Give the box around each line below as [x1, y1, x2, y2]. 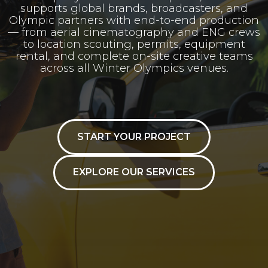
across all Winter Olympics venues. [39, 62, 229, 75]
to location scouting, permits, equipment [23, 38, 245, 51]
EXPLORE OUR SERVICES [73, 166, 195, 178]
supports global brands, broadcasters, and [20, 2, 248, 15]
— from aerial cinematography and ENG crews [8, 26, 260, 39]
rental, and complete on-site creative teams [15, 50, 253, 63]
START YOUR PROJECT [77, 130, 191, 142]
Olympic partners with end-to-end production [9, 14, 259, 27]
